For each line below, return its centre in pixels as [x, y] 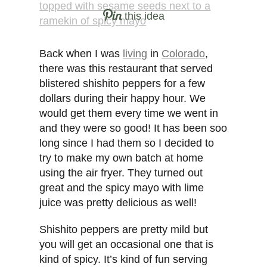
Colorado [184, 54]
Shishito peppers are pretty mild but [124, 230]
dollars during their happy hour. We [123, 99]
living [135, 54]
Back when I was [81, 54]
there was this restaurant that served [126, 69]
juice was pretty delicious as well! [118, 203]
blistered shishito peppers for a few [122, 84]
